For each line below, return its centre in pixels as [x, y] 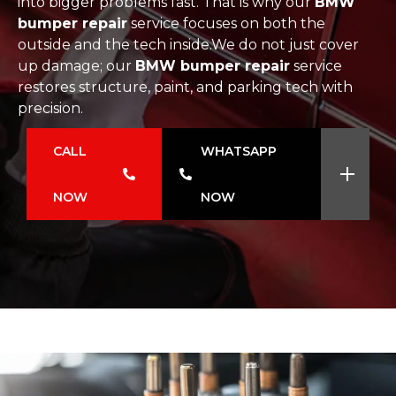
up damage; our [76, 66]
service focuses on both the [226, 23]
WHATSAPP [239, 151]
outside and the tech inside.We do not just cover [188, 45]
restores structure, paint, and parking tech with [185, 87]
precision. [50, 108]
